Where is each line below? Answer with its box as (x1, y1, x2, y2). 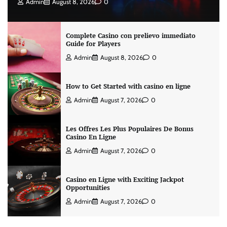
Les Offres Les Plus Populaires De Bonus (65, 124, 194, 133)
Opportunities (65, 183, 110, 192)
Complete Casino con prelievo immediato (65, 31, 196, 40)
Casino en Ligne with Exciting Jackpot (65, 175, 184, 184)
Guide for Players (65, 39, 121, 48)
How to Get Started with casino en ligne (65, 82, 191, 91)
